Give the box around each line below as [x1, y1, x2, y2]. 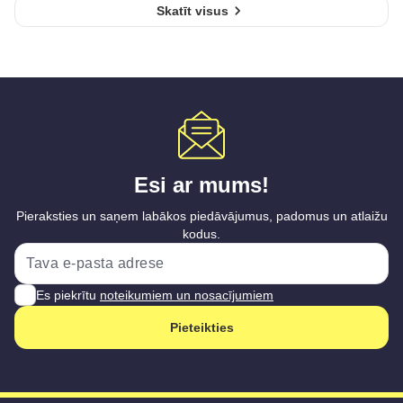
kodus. [183, 227, 220, 241]
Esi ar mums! [134, 173, 269, 197]
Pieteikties [169, 320, 234, 335]
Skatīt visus [157, 3, 228, 18]
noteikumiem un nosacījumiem [100, 288, 273, 302]
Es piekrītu [36, 288, 100, 302]
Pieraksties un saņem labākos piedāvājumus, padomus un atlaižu [15, 209, 388, 223]
